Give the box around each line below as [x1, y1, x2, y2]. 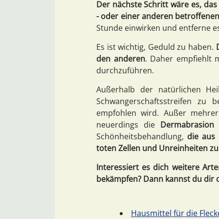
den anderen [96, 53, 145, 64]
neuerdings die [96, 119, 161, 130]
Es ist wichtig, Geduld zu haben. [96, 41, 216, 52]
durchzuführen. [96, 65, 154, 76]
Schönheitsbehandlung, [96, 131, 188, 142]
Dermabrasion [160, 119, 215, 130]
